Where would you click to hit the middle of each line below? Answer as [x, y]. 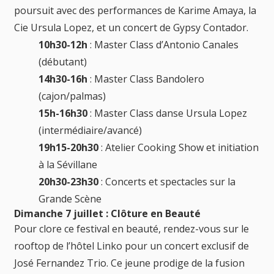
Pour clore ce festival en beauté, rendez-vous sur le [131, 228]
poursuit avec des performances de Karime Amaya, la [135, 10]
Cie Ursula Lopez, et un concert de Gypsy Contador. [131, 27]
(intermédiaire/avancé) [90, 130]
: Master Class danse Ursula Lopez [167, 113]
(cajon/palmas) [72, 96]
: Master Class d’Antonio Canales [163, 44]
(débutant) [63, 61]
